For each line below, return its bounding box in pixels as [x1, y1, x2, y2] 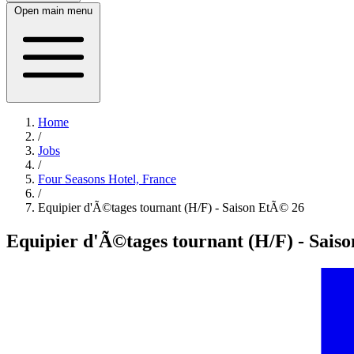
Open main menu [14, 5, 92, 17]
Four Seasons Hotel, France [38, 172, 176, 186]
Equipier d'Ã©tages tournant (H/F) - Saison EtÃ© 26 [38, 201, 304, 214]
